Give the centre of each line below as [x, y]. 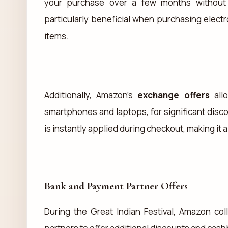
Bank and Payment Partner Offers [116, 186]
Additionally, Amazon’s [91, 95]
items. [56, 36]
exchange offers [174, 95]
